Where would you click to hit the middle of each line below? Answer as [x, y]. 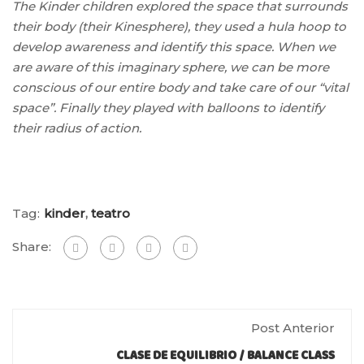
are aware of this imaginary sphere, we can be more [171, 67]
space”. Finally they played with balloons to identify [168, 107]
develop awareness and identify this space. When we [174, 46]
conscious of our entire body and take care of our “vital [180, 87]
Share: [32, 246]
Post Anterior [293, 327]
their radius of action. [77, 128]
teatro [110, 213]
